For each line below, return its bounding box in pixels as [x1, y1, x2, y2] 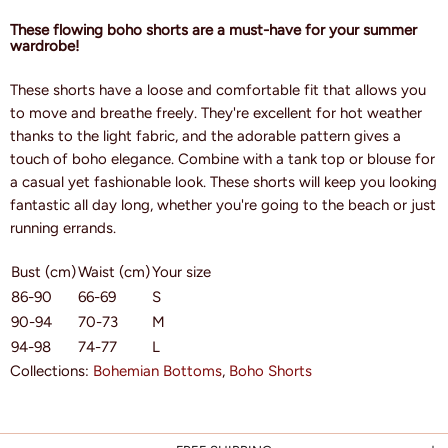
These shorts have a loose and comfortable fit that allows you [10, 81, 426, 100]
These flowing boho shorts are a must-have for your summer [10, 21, 417, 40]
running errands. [10, 219, 116, 238]
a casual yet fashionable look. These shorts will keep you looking [10, 173, 437, 192]
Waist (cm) [78, 263, 150, 282]
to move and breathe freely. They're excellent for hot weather [10, 104, 422, 123]
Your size [152, 263, 211, 282]
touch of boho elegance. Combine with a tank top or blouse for [10, 150, 435, 169]
